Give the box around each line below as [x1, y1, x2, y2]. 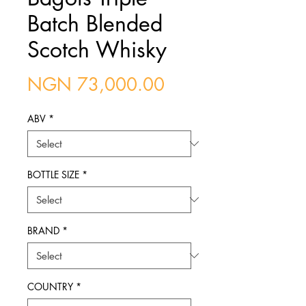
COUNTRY [27, 279, 73, 293]
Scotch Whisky [27, 35, 167, 64]
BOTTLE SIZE [27, 167, 79, 181]
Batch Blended [27, 9, 163, 38]
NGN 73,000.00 [27, 72, 165, 96]
